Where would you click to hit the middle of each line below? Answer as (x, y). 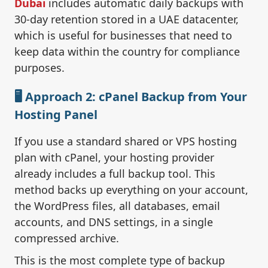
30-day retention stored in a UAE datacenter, (127, 19)
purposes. (39, 68)
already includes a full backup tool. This (115, 174)
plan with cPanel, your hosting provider (114, 158)
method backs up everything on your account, (131, 190)
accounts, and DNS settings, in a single (114, 222)
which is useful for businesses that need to (123, 36)
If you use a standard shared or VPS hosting (126, 141)
